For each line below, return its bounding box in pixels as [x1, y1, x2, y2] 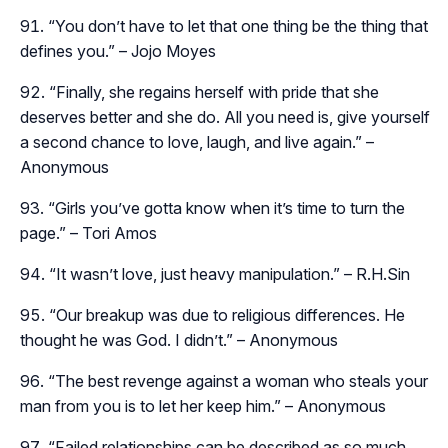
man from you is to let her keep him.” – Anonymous [20, 396, 386, 417]
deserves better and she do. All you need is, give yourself [20, 107, 430, 128]
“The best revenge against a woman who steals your [48, 371, 428, 392]
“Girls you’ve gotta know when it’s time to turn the [48, 198, 405, 219]
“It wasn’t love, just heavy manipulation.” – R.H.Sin [49, 264, 410, 285]
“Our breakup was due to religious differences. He [49, 305, 405, 326]
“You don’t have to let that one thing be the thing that [48, 16, 428, 37]
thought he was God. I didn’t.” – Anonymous [20, 330, 338, 351]
